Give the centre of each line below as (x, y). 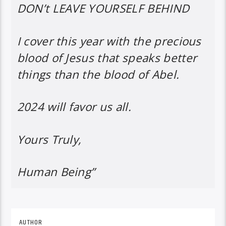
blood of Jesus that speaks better (107, 58)
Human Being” (56, 172)
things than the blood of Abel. (98, 74)
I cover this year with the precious (109, 41)
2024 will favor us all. (74, 107)
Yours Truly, (49, 139)
